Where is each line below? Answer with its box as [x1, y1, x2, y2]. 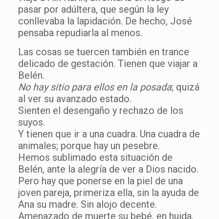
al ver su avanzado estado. [18, 92, 131, 105]
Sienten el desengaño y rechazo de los [18, 104, 183, 116]
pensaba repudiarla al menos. [18, 26, 145, 39]
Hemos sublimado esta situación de [18, 151, 173, 163]
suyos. [18, 116, 45, 128]
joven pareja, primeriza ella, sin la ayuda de [18, 186, 199, 198]
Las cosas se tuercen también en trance [18, 45, 189, 58]
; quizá [171, 81, 199, 93]
